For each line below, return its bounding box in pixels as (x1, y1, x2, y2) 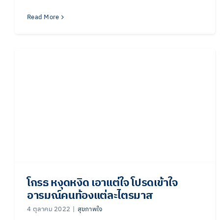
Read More (27, 12, 59, 23)
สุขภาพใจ (77, 203, 103, 215)
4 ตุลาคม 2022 (27, 203, 71, 215)
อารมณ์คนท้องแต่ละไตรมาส (27, 186, 157, 205)
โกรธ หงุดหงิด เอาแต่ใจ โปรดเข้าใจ (27, 173, 178, 192)
